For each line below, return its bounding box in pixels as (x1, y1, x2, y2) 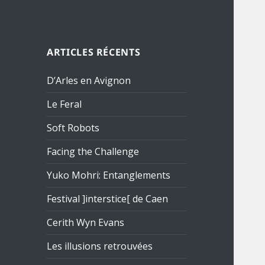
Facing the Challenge (47, 145, 140, 159)
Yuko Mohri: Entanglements (47, 169, 171, 182)
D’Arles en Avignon (47, 74, 131, 88)
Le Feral (47, 98, 82, 111)
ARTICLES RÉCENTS (47, 46, 141, 59)
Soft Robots (47, 121, 100, 135)
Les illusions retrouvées (47, 240, 153, 253)
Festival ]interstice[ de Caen (47, 192, 169, 206)
